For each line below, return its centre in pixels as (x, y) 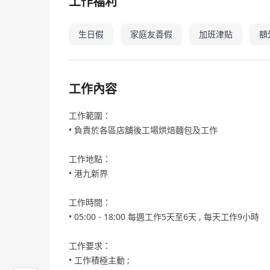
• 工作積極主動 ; (99, 260)
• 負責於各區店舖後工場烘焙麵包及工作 (143, 130)
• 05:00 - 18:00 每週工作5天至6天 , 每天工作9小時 (164, 217)
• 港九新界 (88, 173)
